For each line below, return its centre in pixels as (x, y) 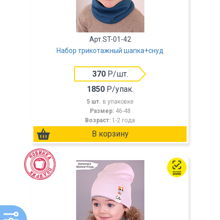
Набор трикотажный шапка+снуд (110, 51)
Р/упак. (119, 89)
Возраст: (98, 120)
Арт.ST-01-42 (110, 39)
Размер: (102, 111)
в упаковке (118, 102)
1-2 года (124, 120)
